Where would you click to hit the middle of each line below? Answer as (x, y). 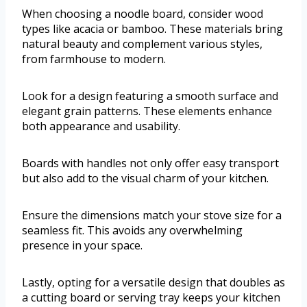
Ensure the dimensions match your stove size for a (152, 215)
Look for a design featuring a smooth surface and (150, 96)
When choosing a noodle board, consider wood (143, 13)
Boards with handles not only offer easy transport (150, 163)
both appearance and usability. (101, 126)
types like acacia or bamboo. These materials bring (152, 28)
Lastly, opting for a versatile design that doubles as (153, 282)
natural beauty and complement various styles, (142, 44)
